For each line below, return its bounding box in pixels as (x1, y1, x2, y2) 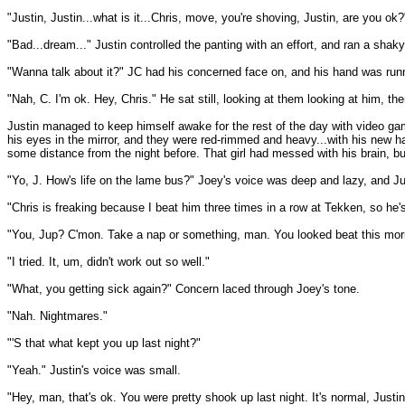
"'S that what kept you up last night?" (7, 336, 201, 350)
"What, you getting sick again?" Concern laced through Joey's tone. (7, 282, 360, 296)
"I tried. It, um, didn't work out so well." (7, 255, 210, 268)
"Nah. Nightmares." (7, 309, 108, 323)
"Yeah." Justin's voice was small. (7, 363, 181, 377)
